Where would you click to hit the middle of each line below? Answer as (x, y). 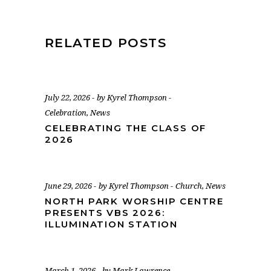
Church (189, 186)
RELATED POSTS (106, 43)
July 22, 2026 (68, 97)
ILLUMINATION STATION (112, 224)
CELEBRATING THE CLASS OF (126, 128)
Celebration (66, 113)
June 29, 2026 (69, 186)
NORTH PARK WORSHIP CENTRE (134, 201)
